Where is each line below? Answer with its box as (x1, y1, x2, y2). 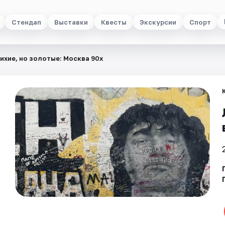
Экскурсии (139, 18, 176, 26)
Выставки (54, 18, 88, 26)
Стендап (11, 18, 41, 26)
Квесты (100, 18, 127, 26)
